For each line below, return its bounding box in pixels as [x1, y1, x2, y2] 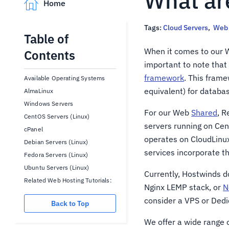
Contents [24, 47, 75, 63]
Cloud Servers [163, 23, 209, 32]
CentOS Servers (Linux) [24, 112, 90, 120]
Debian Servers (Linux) [24, 138, 88, 146]
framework [144, 73, 185, 83]
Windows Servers [24, 100, 74, 107]
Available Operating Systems [24, 74, 105, 82]
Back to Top [51, 199, 89, 208]
